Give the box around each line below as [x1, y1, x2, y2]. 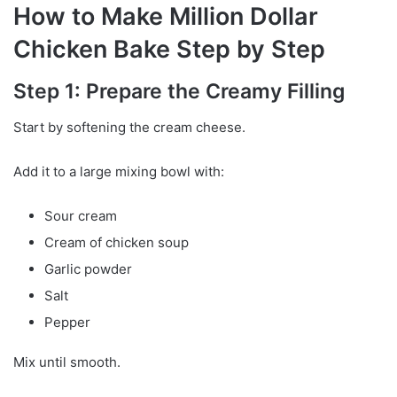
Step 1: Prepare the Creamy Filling [13, 79, 345, 105]
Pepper [44, 313, 90, 331]
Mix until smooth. [13, 353, 121, 370]
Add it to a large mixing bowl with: [13, 162, 224, 180]
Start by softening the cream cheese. [13, 118, 245, 136]
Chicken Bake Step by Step [13, 34, 325, 64]
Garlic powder [44, 260, 132, 277]
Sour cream [44, 206, 117, 224]
